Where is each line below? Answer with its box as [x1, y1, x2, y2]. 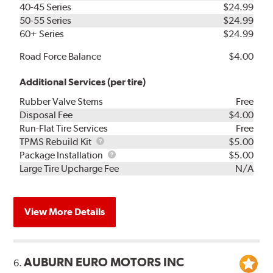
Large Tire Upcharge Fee [19, 163, 119, 175]
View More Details [24, 206, 105, 218]
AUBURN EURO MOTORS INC [24, 255, 185, 270]
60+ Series [19, 28, 65, 40]
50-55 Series [19, 15, 72, 27]
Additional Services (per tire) [19, 76, 146, 88]
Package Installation [19, 149, 105, 161]
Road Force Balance [19, 51, 102, 63]
